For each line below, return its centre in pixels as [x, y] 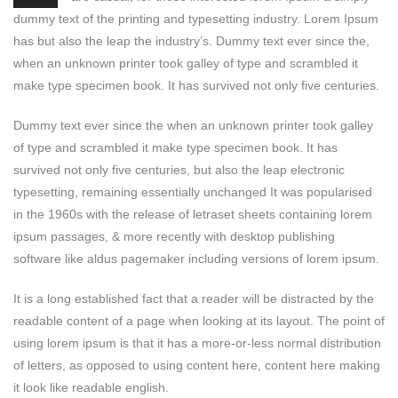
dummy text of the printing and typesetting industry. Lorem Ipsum [196, 18]
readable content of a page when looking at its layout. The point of [199, 320]
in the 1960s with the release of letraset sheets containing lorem [193, 214]
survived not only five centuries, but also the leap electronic [179, 169]
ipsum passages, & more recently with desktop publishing [174, 236]
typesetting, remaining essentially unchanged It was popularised [193, 191]
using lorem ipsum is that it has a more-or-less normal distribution [197, 342]
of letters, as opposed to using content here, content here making [197, 365]
